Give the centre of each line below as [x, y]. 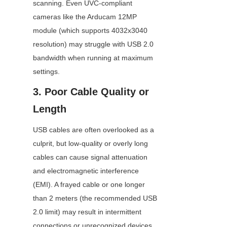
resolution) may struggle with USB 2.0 [93, 44]
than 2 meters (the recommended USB [95, 198]
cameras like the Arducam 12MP [85, 17]
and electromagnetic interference [86, 171]
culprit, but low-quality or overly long [90, 144]
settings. [46, 72]
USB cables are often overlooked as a [93, 130]
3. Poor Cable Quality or [91, 92]
